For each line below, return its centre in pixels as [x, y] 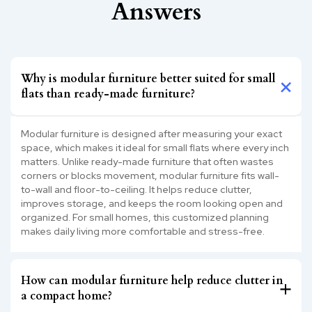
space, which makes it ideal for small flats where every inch [155, 147]
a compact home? [67, 296]
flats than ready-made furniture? [108, 94]
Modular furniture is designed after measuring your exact [151, 133]
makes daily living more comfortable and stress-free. [143, 231]
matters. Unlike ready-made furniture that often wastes [147, 161]
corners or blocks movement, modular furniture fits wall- [150, 175]
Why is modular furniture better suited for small [148, 78]
